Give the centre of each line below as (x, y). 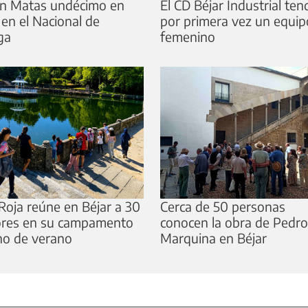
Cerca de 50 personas (223, 207)
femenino (188, 37)
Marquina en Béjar (214, 238)
